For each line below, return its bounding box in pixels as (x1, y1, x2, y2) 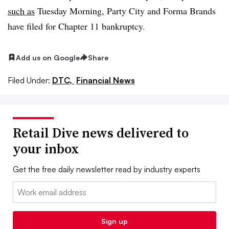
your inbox (13, 140, 79, 158)
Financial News (76, 75, 135, 86)
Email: (13, 182, 34, 193)
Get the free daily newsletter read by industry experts (13, 164, 200, 175)
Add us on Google (16, 53, 80, 62)
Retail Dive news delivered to (13, 124, 189, 143)
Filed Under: (8, 75, 50, 86)
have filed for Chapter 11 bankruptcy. (8, 19, 148, 32)
